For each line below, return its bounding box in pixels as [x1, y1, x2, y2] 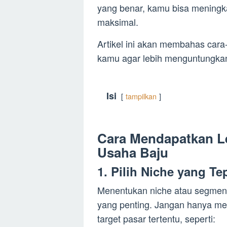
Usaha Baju [97, 143, 168, 162]
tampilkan [126, 91, 157, 102]
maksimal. [97, 15, 138, 29]
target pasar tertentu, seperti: [97, 212, 215, 225]
